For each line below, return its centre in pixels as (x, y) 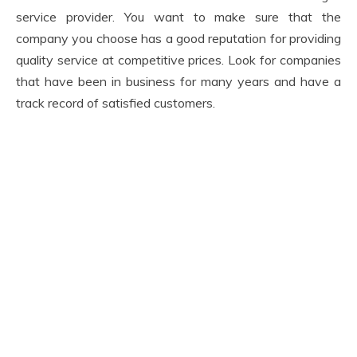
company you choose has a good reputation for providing (178, 39)
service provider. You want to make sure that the (178, 17)
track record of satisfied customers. (116, 103)
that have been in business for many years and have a (178, 82)
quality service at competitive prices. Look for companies (178, 60)
